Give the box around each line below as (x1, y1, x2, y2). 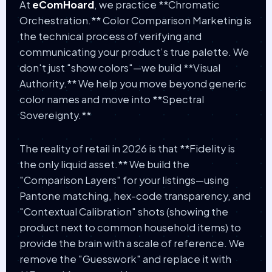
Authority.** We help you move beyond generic (19, 76, 246, 90)
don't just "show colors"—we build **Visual (19, 61, 220, 74)
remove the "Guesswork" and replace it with (19, 252, 231, 265)
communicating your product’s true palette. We (19, 45, 249, 58)
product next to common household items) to (19, 220, 241, 234)
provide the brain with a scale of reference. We (19, 236, 245, 250)
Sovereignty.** (19, 108, 91, 121)
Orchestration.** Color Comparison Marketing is (19, 13, 251, 27)
